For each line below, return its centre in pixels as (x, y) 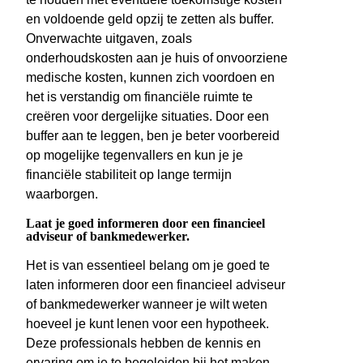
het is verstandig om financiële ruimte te (139, 97)
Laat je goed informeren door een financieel (145, 224)
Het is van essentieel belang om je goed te (148, 266)
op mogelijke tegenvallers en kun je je (135, 156)
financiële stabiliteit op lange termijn (129, 175)
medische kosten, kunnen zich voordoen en (150, 78)
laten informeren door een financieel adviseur (156, 285)
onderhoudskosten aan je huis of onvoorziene (157, 58)
